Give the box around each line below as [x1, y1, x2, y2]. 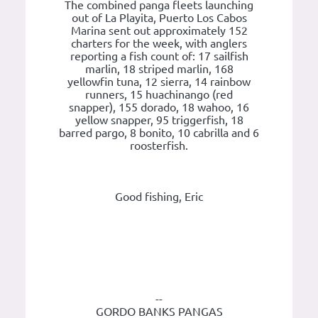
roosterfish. [130, 139, 188, 153]
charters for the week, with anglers [71, 37, 247, 50]
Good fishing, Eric [115, 190, 203, 204]
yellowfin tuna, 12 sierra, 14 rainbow [67, 75, 251, 89]
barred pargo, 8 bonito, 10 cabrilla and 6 [59, 126, 259, 140]
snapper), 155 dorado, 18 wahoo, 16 [69, 101, 249, 114]
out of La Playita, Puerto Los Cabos [71, 11, 247, 25]
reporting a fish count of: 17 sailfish [70, 50, 248, 63]
